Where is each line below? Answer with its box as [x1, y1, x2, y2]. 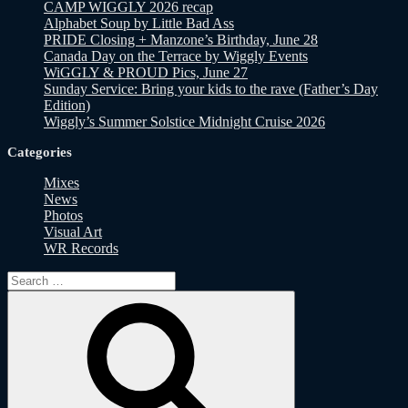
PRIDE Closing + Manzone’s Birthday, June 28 [44, 31, 318, 47]
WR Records [44, 240, 118, 256]
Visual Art [44, 223, 102, 240]
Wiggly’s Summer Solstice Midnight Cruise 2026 [44, 113, 325, 129]
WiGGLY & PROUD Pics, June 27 [44, 64, 248, 80]
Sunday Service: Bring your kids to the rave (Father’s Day [44, 80, 378, 97]
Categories [7, 144, 72, 159]
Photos [44, 207, 83, 223]
